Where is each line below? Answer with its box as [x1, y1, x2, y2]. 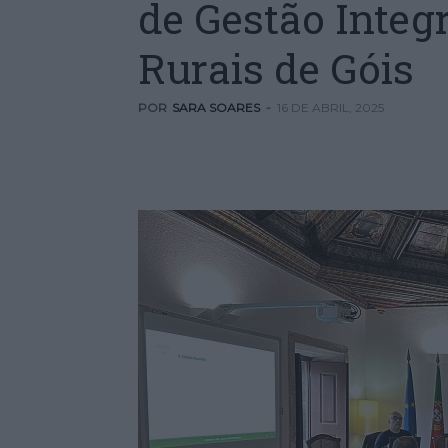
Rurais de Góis [138, 41, 424, 95]
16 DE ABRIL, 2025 [277, 100, 384, 115]
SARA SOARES [172, 100, 260, 115]
